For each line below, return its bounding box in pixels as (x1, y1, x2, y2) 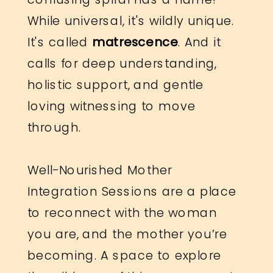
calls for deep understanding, (27, 54, 217, 72)
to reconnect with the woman (27, 204, 218, 221)
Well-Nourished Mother (27, 161, 172, 179)
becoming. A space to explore (27, 246, 222, 264)
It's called (27, 33, 93, 51)
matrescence (92, 33, 179, 51)
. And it (178, 33, 221, 51)
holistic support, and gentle (27, 76, 204, 93)
